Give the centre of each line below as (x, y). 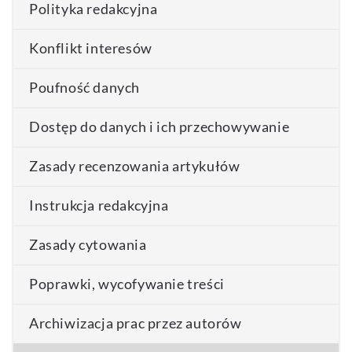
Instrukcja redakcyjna (99, 205)
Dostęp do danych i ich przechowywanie (159, 126)
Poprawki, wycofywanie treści (127, 284)
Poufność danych (84, 87)
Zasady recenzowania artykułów (135, 166)
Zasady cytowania (88, 244)
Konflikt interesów (91, 48)
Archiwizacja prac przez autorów (136, 323)
